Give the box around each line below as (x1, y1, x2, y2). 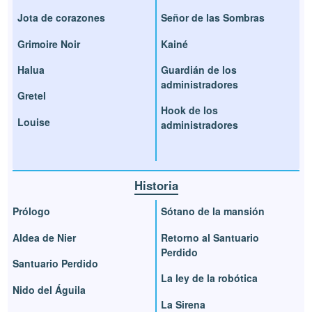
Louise (17, 114, 51, 129)
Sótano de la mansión (161, 203, 265, 218)
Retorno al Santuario (161, 230, 259, 244)
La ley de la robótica (161, 271, 258, 286)
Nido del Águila (13, 283, 86, 297)
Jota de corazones (17, 10, 106, 25)
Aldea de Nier (13, 230, 77, 244)
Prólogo (13, 203, 51, 218)
